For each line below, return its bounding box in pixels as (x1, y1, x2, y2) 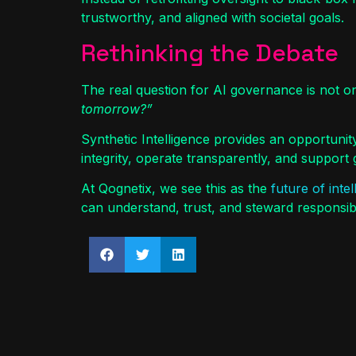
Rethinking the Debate (81, 37, 339, 68)
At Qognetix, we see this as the (81, 180, 271, 197)
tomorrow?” (81, 100, 153, 117)
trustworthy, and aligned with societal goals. (81, 10, 344, 26)
